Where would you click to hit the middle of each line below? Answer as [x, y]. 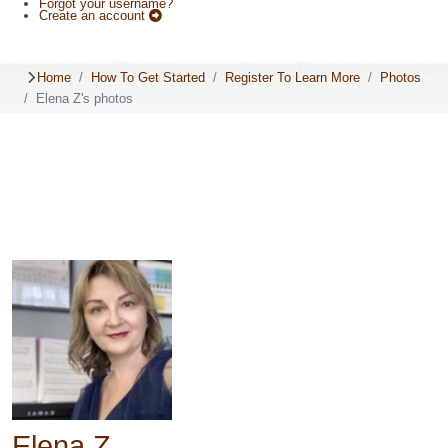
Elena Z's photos [84, 98]
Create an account [94, 15]
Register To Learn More [292, 77]
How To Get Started [148, 77]
